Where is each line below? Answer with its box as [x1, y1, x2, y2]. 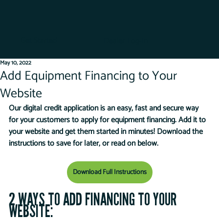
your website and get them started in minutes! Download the [9, 125, 205, 138]
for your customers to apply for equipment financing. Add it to [9, 113, 208, 127]
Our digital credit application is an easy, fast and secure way [9, 102, 200, 115]
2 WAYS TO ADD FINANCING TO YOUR [9, 189, 179, 210]
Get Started [20, 33, 57, 47]
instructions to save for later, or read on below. [9, 137, 158, 150]
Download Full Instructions [72, 167, 147, 178]
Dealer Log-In [104, 34, 148, 48]
